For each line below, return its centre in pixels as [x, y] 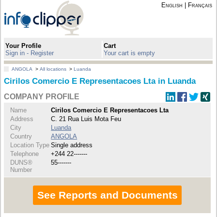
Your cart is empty [130, 53]
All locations [53, 69]
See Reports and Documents [107, 195]
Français [200, 5]
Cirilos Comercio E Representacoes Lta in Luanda [100, 81]
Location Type [30, 145]
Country [21, 136]
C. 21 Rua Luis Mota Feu [86, 119]
